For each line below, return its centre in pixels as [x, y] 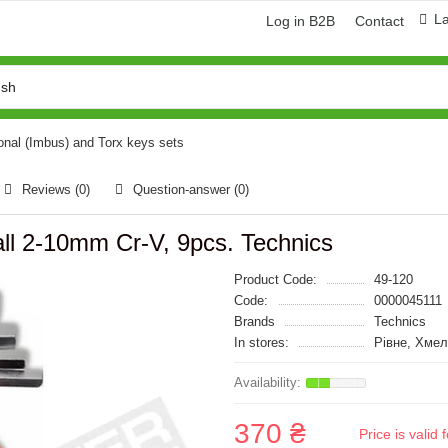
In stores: [261, 342]
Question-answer [183, 189]
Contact [379, 21]
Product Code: [275, 279]
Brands [254, 321]
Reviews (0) [56, 189]
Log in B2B [300, 21]
